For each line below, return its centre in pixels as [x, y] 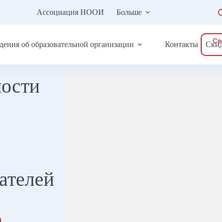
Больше [129, 12]
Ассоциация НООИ [70, 12]
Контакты [182, 44]
